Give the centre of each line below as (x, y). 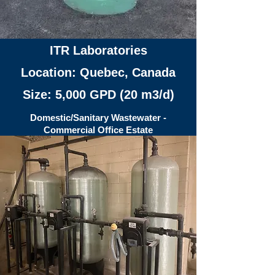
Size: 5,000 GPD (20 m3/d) (98, 95)
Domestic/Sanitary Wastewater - (98, 118)
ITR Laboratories (98, 50)
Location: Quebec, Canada (98, 72)
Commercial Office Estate (98, 130)
